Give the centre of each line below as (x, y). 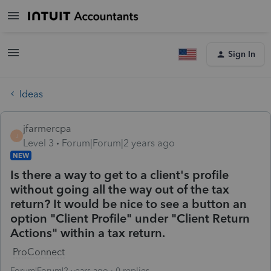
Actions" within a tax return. (88, 233)
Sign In (242, 54)
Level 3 (38, 143)
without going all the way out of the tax (120, 189)
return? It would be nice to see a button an (129, 204)
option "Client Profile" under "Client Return (130, 218)
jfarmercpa (47, 128)
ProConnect (39, 252)
